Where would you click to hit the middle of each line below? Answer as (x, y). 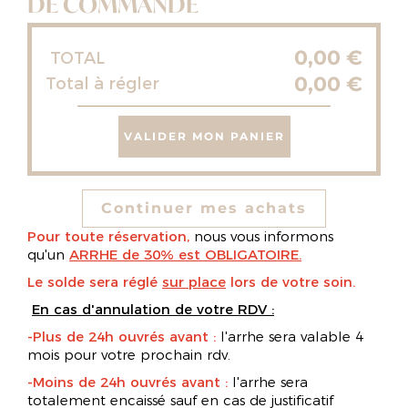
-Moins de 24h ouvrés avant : (130, 382)
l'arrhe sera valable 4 (292, 337)
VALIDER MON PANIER (204, 136)
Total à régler (102, 84)
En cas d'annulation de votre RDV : (153, 309)
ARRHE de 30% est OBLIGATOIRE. (185, 255)
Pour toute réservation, (111, 236)
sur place (194, 282)
